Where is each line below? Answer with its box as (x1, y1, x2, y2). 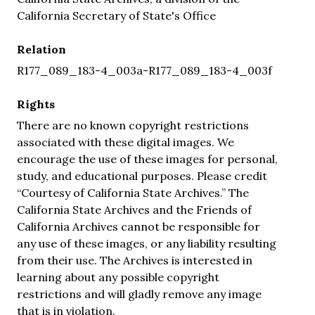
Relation (17, 42, 66, 57)
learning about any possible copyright (17, 270, 219, 285)
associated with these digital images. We (17, 135, 234, 150)
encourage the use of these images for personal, (17, 152, 278, 167)
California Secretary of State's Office (17, 8, 216, 23)
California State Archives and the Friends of (17, 202, 252, 217)
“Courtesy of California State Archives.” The (17, 186, 249, 200)
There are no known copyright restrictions (17, 118, 249, 133)
